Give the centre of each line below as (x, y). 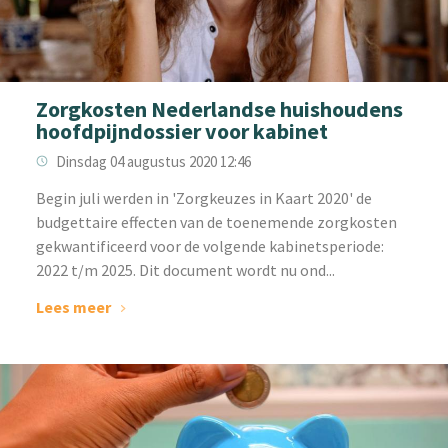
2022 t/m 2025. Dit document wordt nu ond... (185, 269)
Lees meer (73, 306)
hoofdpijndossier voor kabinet (181, 130)
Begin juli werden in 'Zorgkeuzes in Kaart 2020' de (203, 197)
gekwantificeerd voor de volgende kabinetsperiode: (209, 245)
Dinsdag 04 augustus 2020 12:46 (153, 161)
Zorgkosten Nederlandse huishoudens (219, 108)
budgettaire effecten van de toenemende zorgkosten (216, 221)
